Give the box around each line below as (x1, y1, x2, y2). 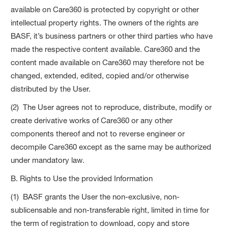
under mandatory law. (11, 155, 85, 165)
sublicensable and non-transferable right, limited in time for (11, 205, 210, 215)
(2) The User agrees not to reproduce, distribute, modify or (11, 102, 212, 112)
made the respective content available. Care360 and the (11, 44, 201, 54)
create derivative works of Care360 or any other (11, 115, 173, 125)
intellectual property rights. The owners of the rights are (11, 17, 199, 27)
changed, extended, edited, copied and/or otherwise (11, 70, 189, 80)
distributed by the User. (11, 83, 91, 94)
